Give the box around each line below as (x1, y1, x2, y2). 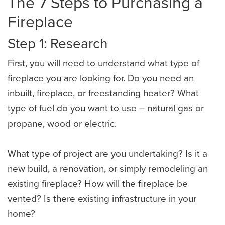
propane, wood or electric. (8, 116, 117, 131)
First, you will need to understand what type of (8, 55, 199, 70)
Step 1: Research (8, 33, 107, 54)
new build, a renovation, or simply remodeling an (8, 161, 208, 176)
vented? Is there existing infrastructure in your (8, 191, 196, 206)
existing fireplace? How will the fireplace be (8, 176, 188, 191)
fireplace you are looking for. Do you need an (8, 70, 194, 85)
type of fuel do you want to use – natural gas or (8, 100, 204, 116)
